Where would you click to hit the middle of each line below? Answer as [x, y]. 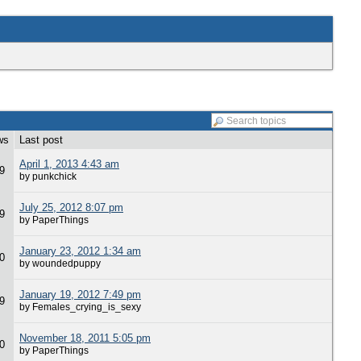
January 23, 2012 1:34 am [80, 251]
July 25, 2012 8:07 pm [71, 207]
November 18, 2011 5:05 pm [85, 338]
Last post [41, 140]
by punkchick [48, 176]
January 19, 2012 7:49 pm [80, 295]
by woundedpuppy [60, 263]
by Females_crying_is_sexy [80, 307]
